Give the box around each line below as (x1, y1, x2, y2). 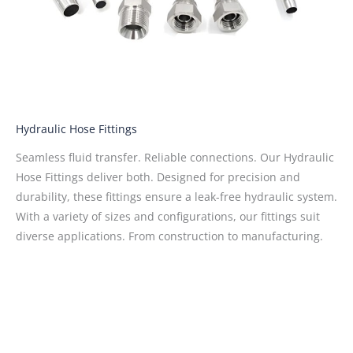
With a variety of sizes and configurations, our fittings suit (16, 209, 320, 224)
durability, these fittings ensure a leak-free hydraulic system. (16, 189, 337, 204)
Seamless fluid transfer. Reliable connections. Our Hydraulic (16, 150, 334, 165)
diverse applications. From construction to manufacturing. (16, 229, 323, 243)
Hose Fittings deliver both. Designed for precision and (16, 169, 300, 184)
